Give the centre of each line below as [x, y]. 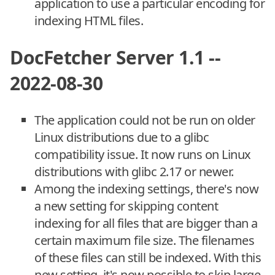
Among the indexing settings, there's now [146, 188]
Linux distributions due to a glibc [122, 137]
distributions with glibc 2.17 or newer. [134, 171]
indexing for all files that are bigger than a [146, 223]
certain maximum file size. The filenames [144, 240]
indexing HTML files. [89, 21]
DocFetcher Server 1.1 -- [115, 57]
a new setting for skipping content [126, 206]
